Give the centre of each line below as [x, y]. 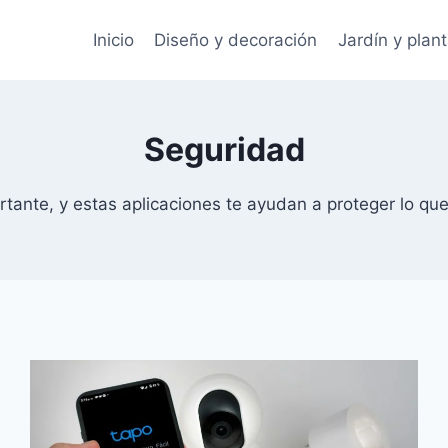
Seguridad [224, 149]
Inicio [113, 39]
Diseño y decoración [236, 39]
